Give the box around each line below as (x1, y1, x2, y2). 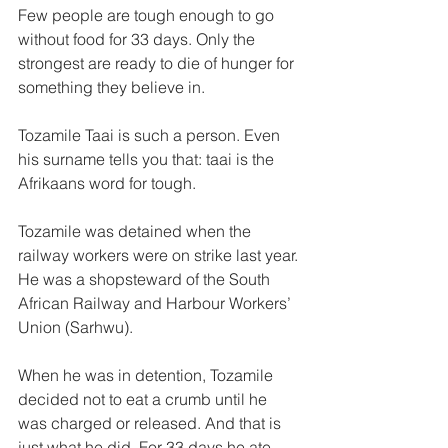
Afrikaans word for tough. (18, 173, 200, 193)
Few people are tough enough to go (18, 5, 278, 25)
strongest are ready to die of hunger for (18, 53, 298, 73)
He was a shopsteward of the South (18, 269, 274, 289)
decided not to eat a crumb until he (18, 389, 271, 409)
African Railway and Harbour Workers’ (18, 293, 295, 313)
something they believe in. (18, 77, 205, 97)
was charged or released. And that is (18, 413, 285, 433)
